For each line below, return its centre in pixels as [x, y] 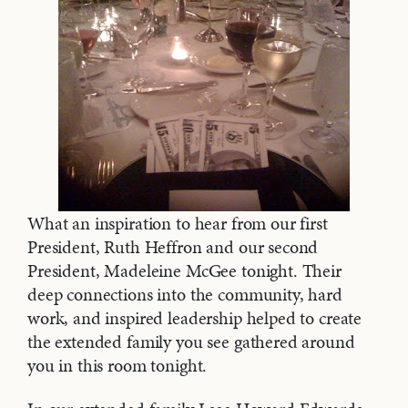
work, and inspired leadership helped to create [195, 318]
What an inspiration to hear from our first [178, 224]
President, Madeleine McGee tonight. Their [184, 271]
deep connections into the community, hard [185, 295]
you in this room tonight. [117, 366]
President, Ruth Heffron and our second [173, 247]
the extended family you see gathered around [191, 342]
